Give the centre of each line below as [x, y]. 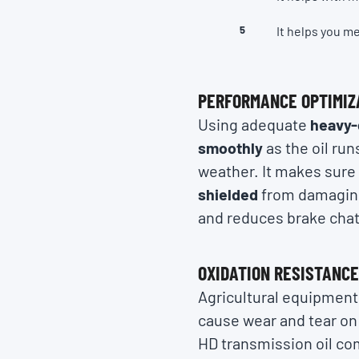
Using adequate [254, 124]
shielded [230, 194]
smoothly [232, 147]
